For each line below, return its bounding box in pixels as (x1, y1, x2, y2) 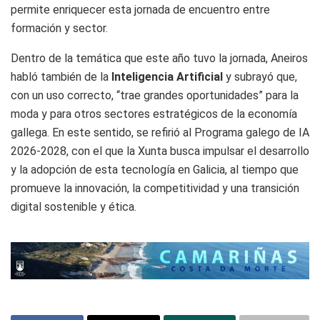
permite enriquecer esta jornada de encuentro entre (11, 3, 270, 17)
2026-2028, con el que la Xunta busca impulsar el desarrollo (11, 144, 309, 159)
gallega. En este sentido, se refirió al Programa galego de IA (11, 126, 309, 140)
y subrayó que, (223, 70, 297, 84)
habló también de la (11, 70, 109, 84)
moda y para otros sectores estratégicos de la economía (11, 107, 297, 121)
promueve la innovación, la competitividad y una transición (11, 181, 299, 196)
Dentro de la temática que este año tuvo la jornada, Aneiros (11, 51, 308, 66)
